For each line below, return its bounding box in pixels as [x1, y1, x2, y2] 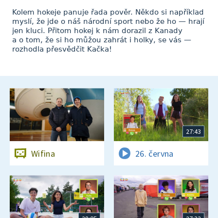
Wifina [31, 147, 55, 159]
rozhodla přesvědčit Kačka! [12, 45, 112, 54]
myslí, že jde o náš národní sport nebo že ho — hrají [12, 17, 204, 26]
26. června [135, 147, 174, 159]
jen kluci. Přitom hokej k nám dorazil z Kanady [12, 26, 182, 35]
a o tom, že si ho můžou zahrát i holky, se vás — [12, 36, 191, 44]
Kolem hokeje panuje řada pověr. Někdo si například [12, 8, 204, 17]
